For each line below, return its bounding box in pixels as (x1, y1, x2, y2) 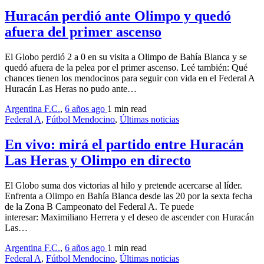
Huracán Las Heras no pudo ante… (5, 83, 137, 94)
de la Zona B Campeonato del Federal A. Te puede (5, 201, 194, 212)
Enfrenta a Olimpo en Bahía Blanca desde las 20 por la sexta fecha (5, 190, 252, 201)
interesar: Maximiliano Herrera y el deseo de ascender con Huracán (5, 212, 254, 222)
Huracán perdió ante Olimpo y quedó (5, 8, 231, 24)
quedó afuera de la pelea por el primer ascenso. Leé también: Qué (5, 62, 247, 72)
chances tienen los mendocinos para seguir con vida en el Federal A (5, 72, 255, 83)
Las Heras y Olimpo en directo (5, 152, 191, 168)
